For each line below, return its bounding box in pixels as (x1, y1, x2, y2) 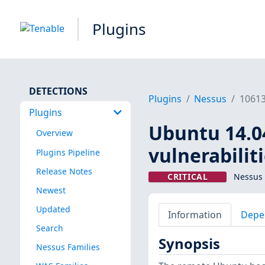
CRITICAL (167, 171, 208, 183)
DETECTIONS (28, 84, 88, 98)
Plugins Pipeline (35, 146, 100, 158)
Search (35, 222, 63, 234)
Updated (35, 203, 70, 215)
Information (167, 208, 222, 221)
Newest (35, 184, 66, 196)
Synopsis (158, 234, 220, 254)
